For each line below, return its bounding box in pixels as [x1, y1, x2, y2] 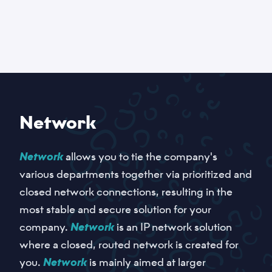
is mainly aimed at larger [89, 256, 206, 269]
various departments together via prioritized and [19, 168, 252, 181]
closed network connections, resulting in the [19, 185, 233, 199]
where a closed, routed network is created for [19, 238, 239, 251]
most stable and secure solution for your [19, 203, 211, 216]
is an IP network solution [114, 220, 232, 234]
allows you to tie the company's [63, 150, 217, 163]
